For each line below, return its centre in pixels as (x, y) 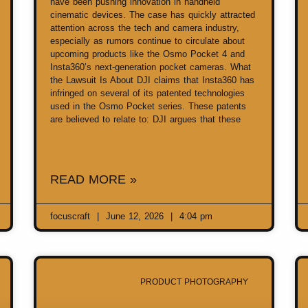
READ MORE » (93, 180)
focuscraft (72, 217)
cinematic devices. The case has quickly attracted (153, 15)
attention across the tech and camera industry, (145, 28)
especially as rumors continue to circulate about (147, 41)
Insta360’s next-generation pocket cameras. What (151, 67)
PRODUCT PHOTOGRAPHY (194, 282)
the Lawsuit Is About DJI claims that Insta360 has (152, 80)
